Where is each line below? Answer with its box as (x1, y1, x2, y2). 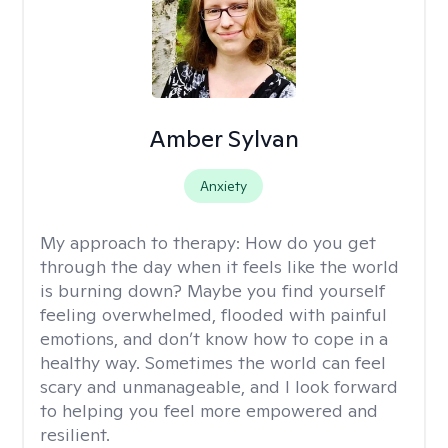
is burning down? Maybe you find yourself (40, 279, 385, 302)
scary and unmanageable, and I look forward (40, 375, 398, 398)
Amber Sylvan (148, 123, 299, 154)
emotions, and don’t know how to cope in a (40, 327, 388, 350)
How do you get (245, 231, 376, 254)
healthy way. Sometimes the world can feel (40, 351, 386, 374)
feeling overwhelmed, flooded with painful (40, 303, 387, 326)
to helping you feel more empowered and (40, 399, 378, 422)
